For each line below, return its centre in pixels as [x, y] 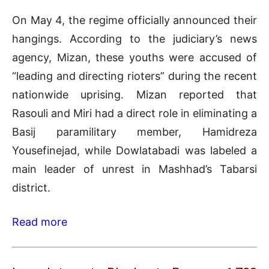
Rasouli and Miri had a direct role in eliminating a [134, 113]
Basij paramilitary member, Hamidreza [134, 132]
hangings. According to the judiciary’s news [134, 39]
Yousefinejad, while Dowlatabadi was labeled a [134, 151]
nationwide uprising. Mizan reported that [134, 95]
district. [31, 188]
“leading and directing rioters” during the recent [134, 76]
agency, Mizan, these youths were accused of [134, 58]
